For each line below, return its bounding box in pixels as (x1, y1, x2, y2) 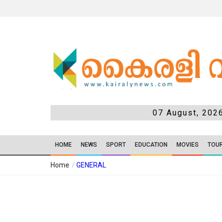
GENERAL (76, 161, 106, 169)
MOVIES (176, 141, 199, 148)
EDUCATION (135, 141, 167, 148)
